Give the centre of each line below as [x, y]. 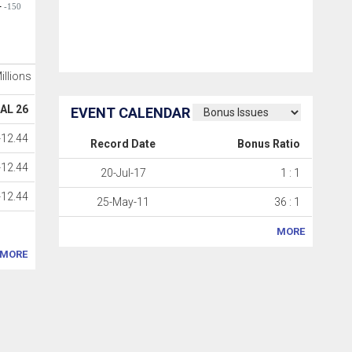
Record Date [123, 144]
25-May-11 [123, 202]
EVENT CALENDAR [131, 113]
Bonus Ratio [269, 144]
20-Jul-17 [123, 173]
